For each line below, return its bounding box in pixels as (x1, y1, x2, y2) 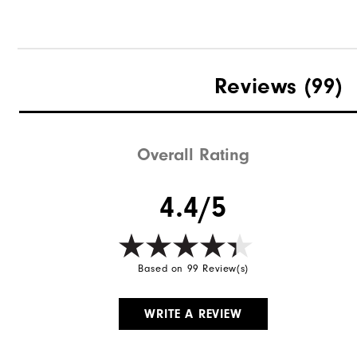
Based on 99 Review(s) (138, 263, 249, 275)
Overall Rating (137, 144, 250, 166)
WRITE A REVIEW (144, 307, 242, 322)
